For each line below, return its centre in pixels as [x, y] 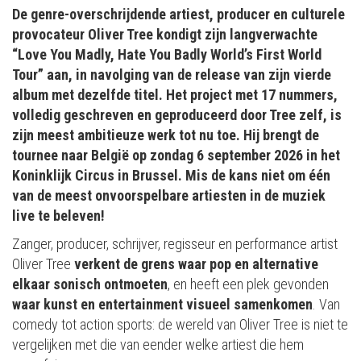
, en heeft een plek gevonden [248, 284]
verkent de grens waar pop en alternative [196, 264]
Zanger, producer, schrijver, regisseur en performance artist [175, 244]
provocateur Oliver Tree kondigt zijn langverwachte [165, 35]
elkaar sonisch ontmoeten [90, 284]
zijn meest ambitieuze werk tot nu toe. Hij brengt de [166, 135]
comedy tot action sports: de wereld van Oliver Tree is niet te [180, 325]
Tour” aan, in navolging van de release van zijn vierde [172, 75]
